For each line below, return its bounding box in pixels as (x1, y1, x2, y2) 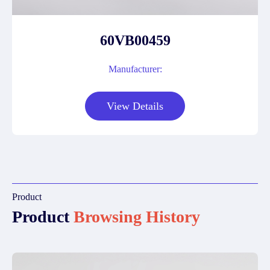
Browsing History (74, 207, 200, 226)
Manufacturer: (108, 64, 162, 74)
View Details (107, 100, 163, 112)
